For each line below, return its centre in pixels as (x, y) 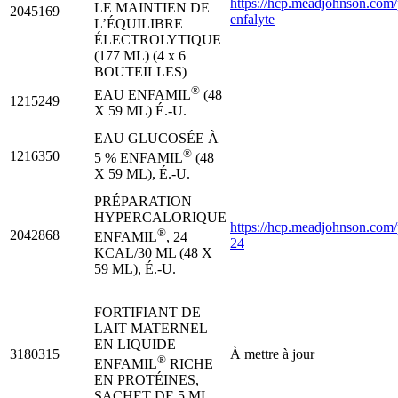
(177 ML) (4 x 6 (140, 55)
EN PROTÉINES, (147, 380)
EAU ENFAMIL (143, 95)
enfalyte (252, 19)
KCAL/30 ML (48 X (153, 253)
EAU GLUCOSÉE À (156, 138)
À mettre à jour (272, 354)
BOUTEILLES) (140, 71)
